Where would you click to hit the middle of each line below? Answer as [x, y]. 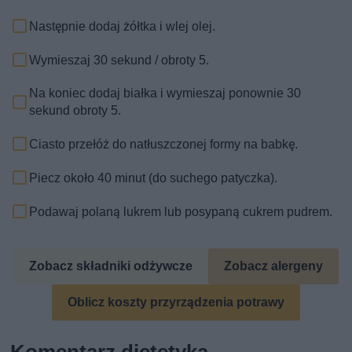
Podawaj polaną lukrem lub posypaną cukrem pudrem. [181, 211]
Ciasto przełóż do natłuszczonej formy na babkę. [164, 144]
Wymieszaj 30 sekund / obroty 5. [119, 60]
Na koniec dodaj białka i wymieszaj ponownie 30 [165, 93]
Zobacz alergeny [273, 266]
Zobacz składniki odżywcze [110, 266]
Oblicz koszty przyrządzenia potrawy [176, 302]
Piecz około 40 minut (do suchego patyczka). [154, 178]
